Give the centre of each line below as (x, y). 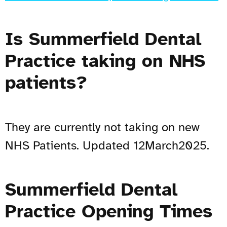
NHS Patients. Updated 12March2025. (107, 145)
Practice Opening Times (109, 211)
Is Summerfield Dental (103, 39)
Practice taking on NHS (105, 61)
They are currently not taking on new (102, 127)
